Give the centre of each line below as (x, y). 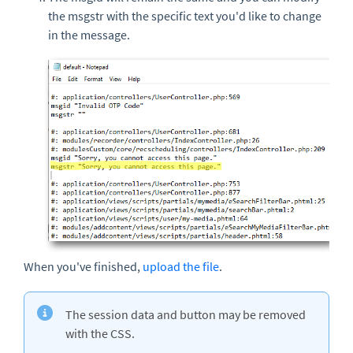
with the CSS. (100, 333)
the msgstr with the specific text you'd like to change (185, 15)
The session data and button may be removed (186, 314)
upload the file (181, 266)
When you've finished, (83, 266)
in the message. (89, 34)
